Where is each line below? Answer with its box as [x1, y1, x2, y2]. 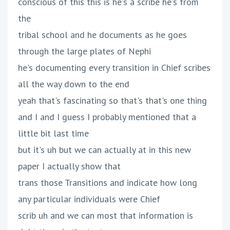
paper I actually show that [18, 160, 121, 172]
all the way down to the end [18, 78, 129, 90]
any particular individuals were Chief [18, 193, 160, 205]
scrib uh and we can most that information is [18, 209, 193, 222]
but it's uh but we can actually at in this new [18, 144, 191, 156]
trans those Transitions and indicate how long [18, 177, 197, 189]
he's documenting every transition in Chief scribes [18, 62, 210, 74]
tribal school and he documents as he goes [18, 29, 187, 41]
